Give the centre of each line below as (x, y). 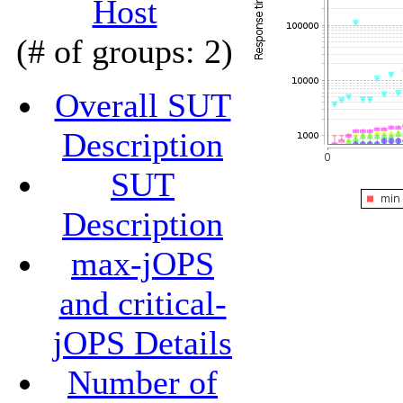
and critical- (143, 303)
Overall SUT (143, 105)
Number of (143, 382)
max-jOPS (143, 264)
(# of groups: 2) (125, 51)
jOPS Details (143, 343)
